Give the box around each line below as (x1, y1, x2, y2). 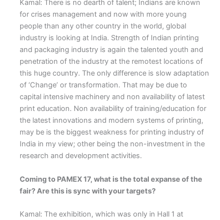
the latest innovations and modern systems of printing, (20, 116, 203, 125)
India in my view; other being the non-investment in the (20, 139, 205, 149)
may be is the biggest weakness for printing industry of (20, 128, 204, 137)
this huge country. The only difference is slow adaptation (20, 69, 209, 78)
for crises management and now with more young (20, 10, 187, 19)
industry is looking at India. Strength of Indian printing (20, 33, 199, 43)
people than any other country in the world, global (20, 22, 186, 31)
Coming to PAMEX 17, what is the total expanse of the (20, 174, 202, 184)
